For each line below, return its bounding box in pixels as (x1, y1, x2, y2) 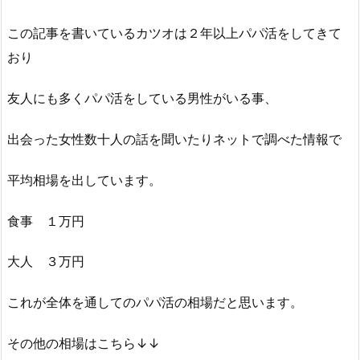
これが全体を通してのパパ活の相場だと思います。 (7, 294, 303, 311)
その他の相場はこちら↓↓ (7, 334, 160, 351)
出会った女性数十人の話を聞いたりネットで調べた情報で (7, 130, 342, 147)
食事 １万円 (7, 212, 84, 229)
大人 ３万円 (7, 253, 84, 270)
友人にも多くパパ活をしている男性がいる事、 (7, 90, 277, 107)
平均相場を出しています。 (7, 171, 162, 188)
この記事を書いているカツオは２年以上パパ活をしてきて (7, 25, 342, 42)
